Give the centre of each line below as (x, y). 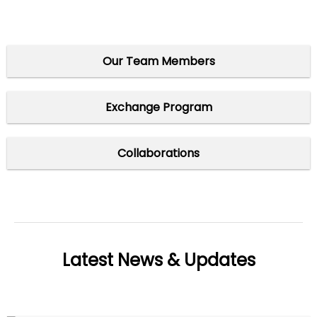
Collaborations (158, 153)
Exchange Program (158, 107)
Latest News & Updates (158, 260)
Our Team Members (158, 61)
